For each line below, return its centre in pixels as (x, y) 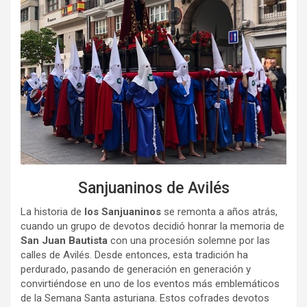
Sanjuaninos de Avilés (153, 188)
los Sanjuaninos (123, 212)
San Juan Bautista (64, 241)
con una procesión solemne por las (189, 241)
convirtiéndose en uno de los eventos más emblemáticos (150, 284)
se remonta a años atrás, (219, 212)
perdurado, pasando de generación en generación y (136, 270)
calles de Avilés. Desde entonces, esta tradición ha (134, 255)
